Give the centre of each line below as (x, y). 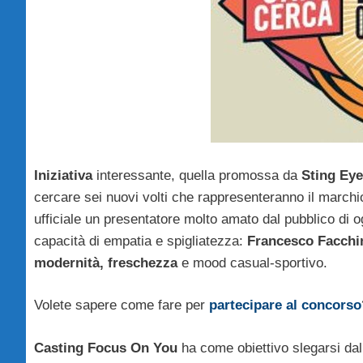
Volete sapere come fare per (120, 305)
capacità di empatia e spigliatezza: (141, 241)
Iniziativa (63, 175)
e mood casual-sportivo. (252, 263)
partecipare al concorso (285, 305)
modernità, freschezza (106, 263)
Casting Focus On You (106, 348)
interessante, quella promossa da (197, 175)
